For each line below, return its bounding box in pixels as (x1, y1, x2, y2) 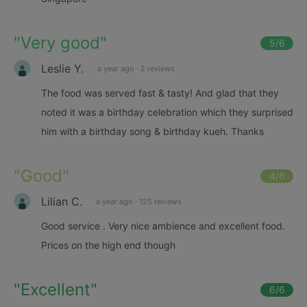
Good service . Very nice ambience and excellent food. (41, 220, 285, 232)
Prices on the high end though (41, 239, 175, 251)
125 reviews (139, 196, 182, 206)
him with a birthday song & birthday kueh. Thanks (41, 125, 264, 137)
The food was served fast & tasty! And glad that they (41, 87, 279, 99)
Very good (21, 33, 100, 53)
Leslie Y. (41, 61, 84, 75)
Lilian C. (41, 194, 82, 208)
